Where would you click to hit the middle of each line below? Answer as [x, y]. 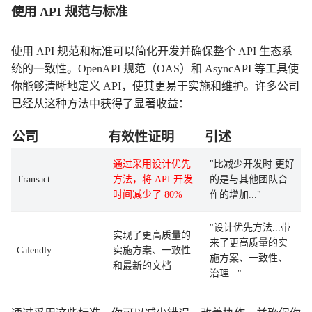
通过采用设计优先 [152, 164]
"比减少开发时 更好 [252, 164]
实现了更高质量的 [152, 235]
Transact [33, 179]
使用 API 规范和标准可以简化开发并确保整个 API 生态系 [152, 51]
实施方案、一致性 [152, 250]
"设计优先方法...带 [250, 227]
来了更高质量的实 [249, 243]
